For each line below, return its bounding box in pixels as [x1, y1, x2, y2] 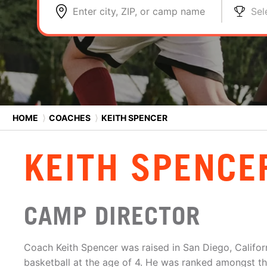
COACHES [49, 112, 91, 123]
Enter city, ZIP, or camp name [73, 5, 205, 17]
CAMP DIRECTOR [24, 201, 200, 231]
